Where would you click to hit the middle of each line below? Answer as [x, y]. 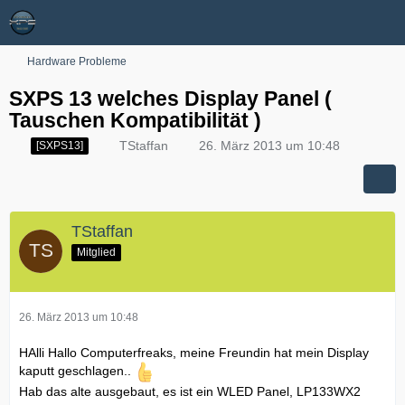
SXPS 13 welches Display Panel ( [170, 99]
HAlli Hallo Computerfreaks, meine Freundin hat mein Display [194, 352]
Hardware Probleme [77, 61]
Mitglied [96, 252]
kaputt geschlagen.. [77, 370]
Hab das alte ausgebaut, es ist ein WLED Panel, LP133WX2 [190, 391]
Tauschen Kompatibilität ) [135, 120]
